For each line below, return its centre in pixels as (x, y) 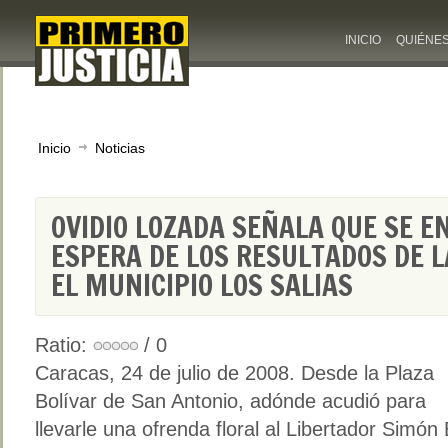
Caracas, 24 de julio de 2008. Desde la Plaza (234, 373)
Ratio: (64, 345)
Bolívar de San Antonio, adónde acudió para (230, 401)
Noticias (120, 148)
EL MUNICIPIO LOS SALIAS (202, 285)
